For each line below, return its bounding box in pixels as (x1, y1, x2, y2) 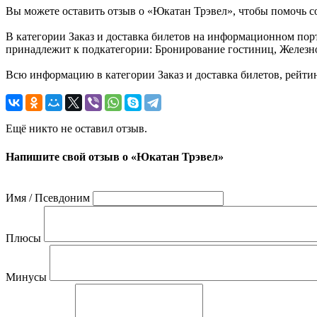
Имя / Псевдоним (6, 191, 90, 204)
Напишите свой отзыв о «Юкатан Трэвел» (6, 150, 224, 163)
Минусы (6, 270, 47, 283)
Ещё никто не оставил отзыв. (6, 122, 147, 135)
